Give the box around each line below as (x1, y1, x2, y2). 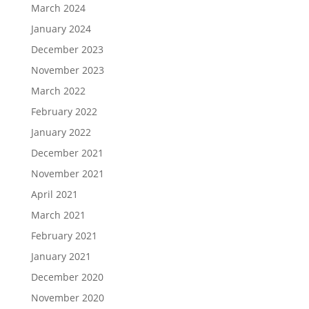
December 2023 (30, 43, 103, 57)
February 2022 (30, 105, 97, 119)
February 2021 (30, 229, 97, 243)
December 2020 (30, 270, 103, 284)
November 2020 (30, 291, 104, 305)
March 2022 (30, 84, 86, 98)
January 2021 (30, 250, 91, 263)
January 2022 (30, 126, 91, 139)
